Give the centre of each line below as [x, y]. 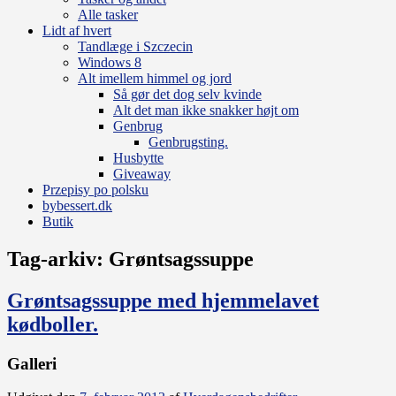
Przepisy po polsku [95, 189]
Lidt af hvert [77, 30]
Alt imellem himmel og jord [155, 78]
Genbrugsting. [188, 141]
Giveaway [142, 173]
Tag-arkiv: [58, 259]
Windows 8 [110, 62]
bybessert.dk [77, 205]
